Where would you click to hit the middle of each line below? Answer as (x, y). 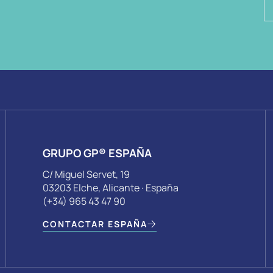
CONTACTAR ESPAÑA (95, 224)
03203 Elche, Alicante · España (110, 188)
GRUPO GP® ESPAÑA (97, 153)
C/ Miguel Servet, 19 (86, 175)
